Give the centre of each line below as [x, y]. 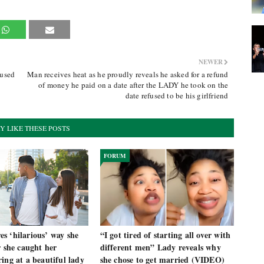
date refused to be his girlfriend [177, 95]
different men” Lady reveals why [160, 247]
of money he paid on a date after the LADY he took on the [133, 85]
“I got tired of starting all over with [165, 235]
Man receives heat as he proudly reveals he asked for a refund [128, 74]
